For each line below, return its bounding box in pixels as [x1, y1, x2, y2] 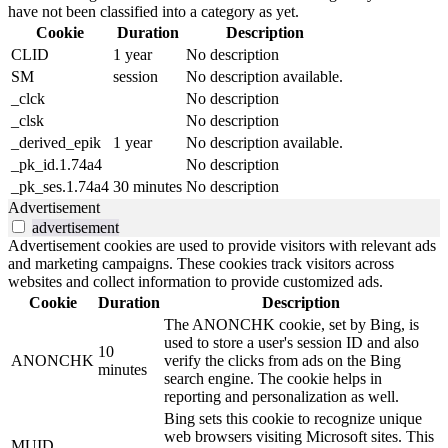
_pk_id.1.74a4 [11, 156, 102, 174]
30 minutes [113, 178, 182, 196]
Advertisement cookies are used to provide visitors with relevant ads [8, 237, 436, 255]
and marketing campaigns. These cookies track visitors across [8, 255, 394, 273]
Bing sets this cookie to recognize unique [164, 410, 422, 428]
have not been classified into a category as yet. [8, 3, 299, 21]
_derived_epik [11, 134, 101, 152]
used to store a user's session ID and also [164, 334, 419, 352]
